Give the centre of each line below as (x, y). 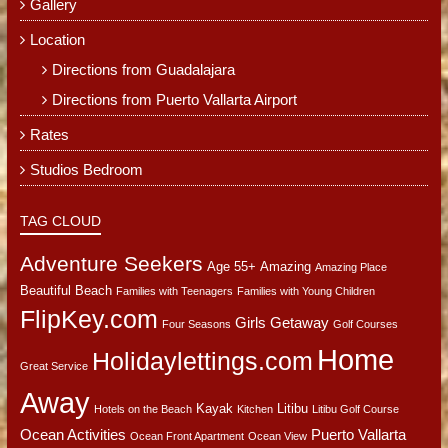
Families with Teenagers (174, 290)
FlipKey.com (88, 318)
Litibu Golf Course (355, 408)
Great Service (53, 365)
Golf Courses (365, 323)
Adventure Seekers (111, 263)
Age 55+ (231, 266)
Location (57, 40)
